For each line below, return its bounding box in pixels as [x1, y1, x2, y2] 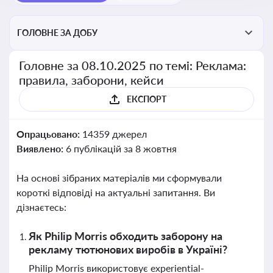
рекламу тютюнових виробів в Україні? [29, 243, 227, 256]
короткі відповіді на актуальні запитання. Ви [16, 186, 215, 198]
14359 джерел [82, 128, 147, 140]
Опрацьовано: [16, 128, 82, 140]
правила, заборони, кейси [19, 73, 164, 87]
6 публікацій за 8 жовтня [65, 143, 177, 154]
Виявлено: [16, 143, 66, 154]
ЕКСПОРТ [126, 94, 166, 104]
